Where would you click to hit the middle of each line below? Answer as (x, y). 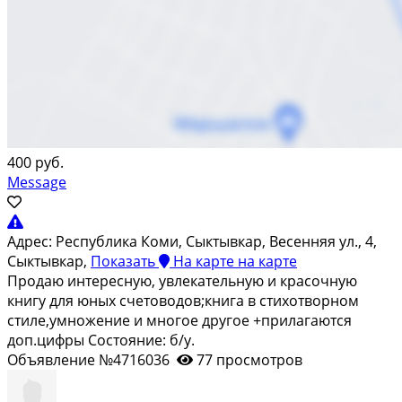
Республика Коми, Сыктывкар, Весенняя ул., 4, (216, 241)
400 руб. (35, 162)
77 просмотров (249, 359)
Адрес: (30, 241)
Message (37, 182)
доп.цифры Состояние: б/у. (101, 340)
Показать (123, 261)
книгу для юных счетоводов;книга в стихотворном (183, 300)
